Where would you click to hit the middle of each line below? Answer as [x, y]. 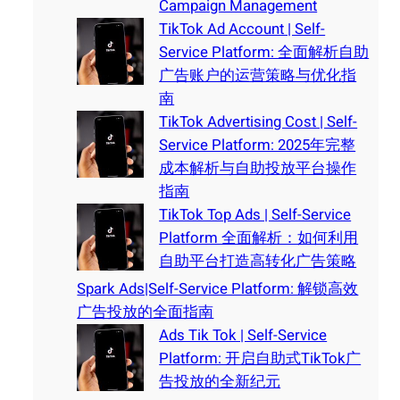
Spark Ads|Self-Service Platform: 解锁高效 [218, 289]
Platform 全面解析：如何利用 [259, 238]
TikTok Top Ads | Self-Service [255, 215]
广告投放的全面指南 [146, 312]
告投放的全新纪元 [220, 382]
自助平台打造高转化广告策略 [258, 262]
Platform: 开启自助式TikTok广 [260, 359]
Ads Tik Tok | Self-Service [243, 336]
